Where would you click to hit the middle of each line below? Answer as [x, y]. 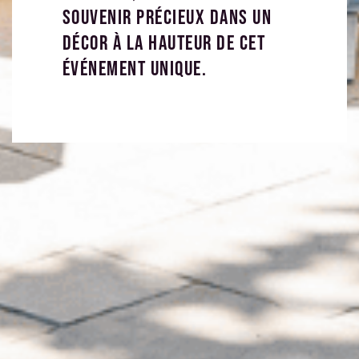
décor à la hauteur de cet [164, 43]
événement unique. [135, 69]
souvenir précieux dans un [167, 18]
